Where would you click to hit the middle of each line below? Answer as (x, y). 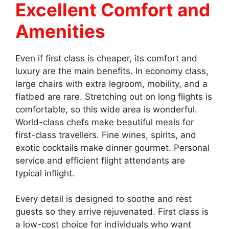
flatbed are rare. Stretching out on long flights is (114, 96)
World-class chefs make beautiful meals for (105, 122)
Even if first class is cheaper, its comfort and (106, 58)
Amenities (60, 31)
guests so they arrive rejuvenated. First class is (112, 212)
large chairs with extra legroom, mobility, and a (111, 84)
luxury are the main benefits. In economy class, (112, 71)
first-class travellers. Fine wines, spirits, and (106, 135)
